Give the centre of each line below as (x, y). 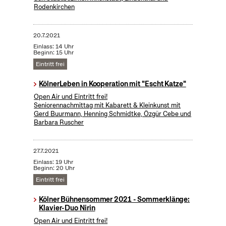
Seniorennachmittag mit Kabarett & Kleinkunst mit (107, 105)
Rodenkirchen (54, 7)
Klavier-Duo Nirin (67, 208)
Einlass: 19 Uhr (53, 162)
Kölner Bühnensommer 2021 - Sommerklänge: (115, 199)
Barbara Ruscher (59, 122)
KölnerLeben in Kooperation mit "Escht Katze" (112, 83)
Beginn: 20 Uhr (54, 168)
